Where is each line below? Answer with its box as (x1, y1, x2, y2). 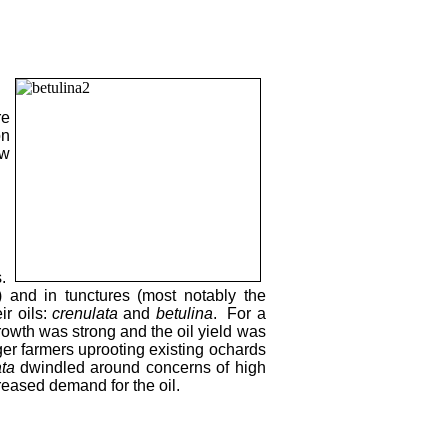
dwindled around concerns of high (14, 358, 266, 376)
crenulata (52, 304, 119, 322)
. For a (212, 304, 266, 322)
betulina (155, 304, 213, 322)
